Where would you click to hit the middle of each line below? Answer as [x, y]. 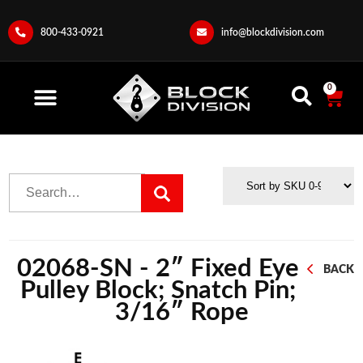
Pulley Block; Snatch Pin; [158, 291]
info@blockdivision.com [273, 32]
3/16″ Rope [181, 313]
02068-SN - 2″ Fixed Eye [158, 269]
